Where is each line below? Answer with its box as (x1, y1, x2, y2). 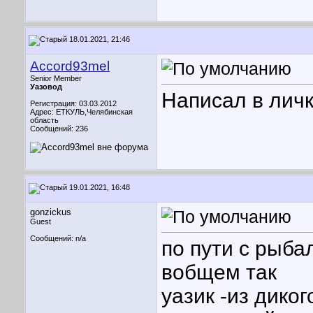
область (30, 116, 59, 124)
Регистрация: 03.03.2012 (30, 99, 117, 108)
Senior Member (30, 74, 82, 82)
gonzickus (30, 207, 71, 217)
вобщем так (161, 261, 277, 284)
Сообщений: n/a (30, 234, 86, 242)
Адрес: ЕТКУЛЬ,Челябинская (30, 108, 133, 116)
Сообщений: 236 (30, 124, 88, 133)
